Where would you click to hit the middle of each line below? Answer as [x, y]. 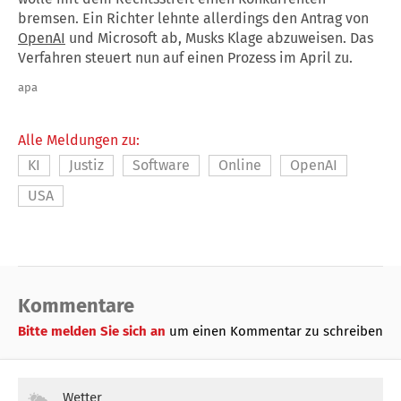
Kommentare [76, 305]
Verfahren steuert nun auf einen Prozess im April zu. [185, 57]
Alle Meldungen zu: [79, 140]
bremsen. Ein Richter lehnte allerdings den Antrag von [193, 18]
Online [240, 165]
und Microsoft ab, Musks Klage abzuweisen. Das [219, 38]
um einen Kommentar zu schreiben [276, 331]
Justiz [86, 165]
